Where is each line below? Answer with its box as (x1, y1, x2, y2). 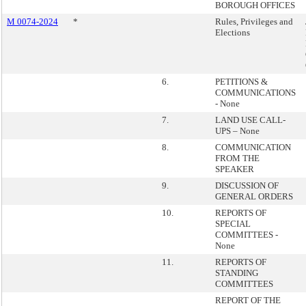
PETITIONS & (215, 76, 268, 87)
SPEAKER (215, 164, 254, 174)
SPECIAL (215, 219, 251, 229)
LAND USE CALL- (215, 115, 286, 125)
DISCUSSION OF (215, 180, 279, 191)
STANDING (215, 268, 258, 278)
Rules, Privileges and (215, 16, 293, 27)
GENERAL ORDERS (215, 191, 293, 201)
